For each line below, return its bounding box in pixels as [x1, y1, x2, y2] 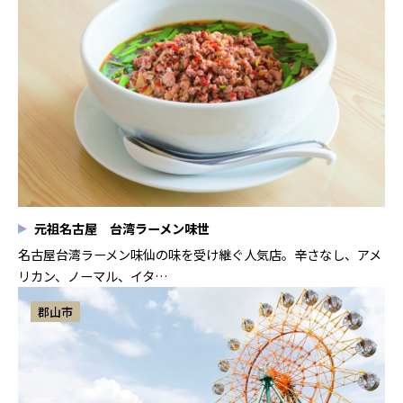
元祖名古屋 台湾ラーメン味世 [34, 219, 210, 238]
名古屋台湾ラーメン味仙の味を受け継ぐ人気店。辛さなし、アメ [18, 245, 381, 264]
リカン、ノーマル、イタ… [18, 266, 168, 286]
